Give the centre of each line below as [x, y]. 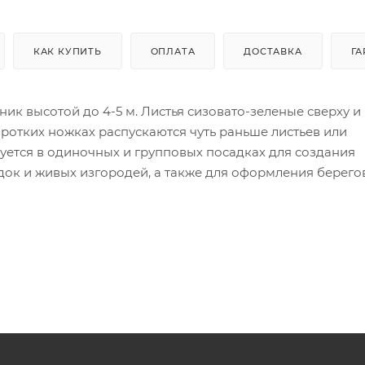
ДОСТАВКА [273, 52]
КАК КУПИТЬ [67, 52]
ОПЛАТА [173, 52]
